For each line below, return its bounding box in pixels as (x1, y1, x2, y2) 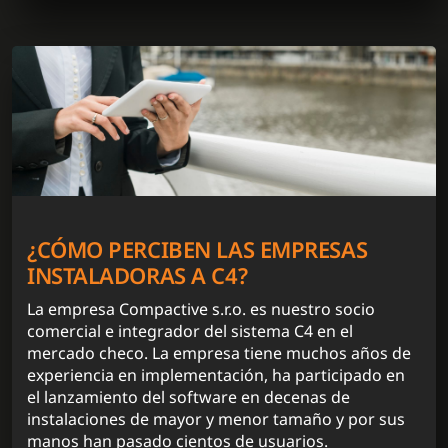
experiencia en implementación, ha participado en (27, 363, 405, 386)
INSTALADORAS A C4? (27, 259, 248, 290)
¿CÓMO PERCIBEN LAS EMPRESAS (27, 233, 368, 264)
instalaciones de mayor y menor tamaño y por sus (27, 407, 405, 430)
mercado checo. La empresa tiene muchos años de (27, 341, 411, 364)
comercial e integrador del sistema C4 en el (27, 319, 353, 342)
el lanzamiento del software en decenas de (27, 385, 350, 408)
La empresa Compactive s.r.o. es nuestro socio (27, 297, 375, 320)
